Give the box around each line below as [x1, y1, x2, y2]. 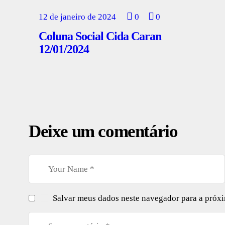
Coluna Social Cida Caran [39, 29, 161, 43]
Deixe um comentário [29, 121, 178, 141]
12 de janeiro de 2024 [39, 12, 116, 22]
